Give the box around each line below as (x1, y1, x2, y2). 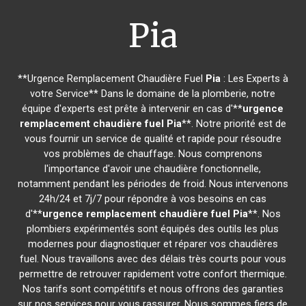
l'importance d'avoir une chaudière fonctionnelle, (44, 163, 262, 175)
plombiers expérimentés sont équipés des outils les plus (27, 223, 279, 235)
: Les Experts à (220, 72, 288, 85)
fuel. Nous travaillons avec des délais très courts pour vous (19, 253, 286, 265)
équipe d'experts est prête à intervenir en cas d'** (22, 102, 243, 115)
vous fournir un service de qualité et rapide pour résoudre (24, 133, 281, 145)
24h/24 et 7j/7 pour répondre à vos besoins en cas (39, 193, 267, 205)
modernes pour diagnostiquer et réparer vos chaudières (27, 238, 278, 250)
